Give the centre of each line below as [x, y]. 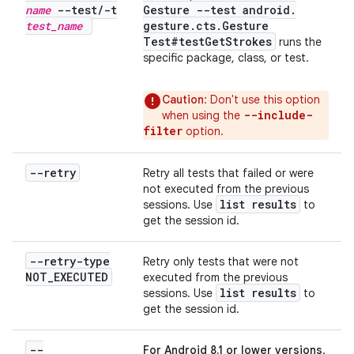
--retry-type [70, 261]
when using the [203, 115]
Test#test [174, 41]
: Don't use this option [262, 100]
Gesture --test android [217, 10]
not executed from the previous [226, 189]
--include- [278, 115]
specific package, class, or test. [226, 58]
